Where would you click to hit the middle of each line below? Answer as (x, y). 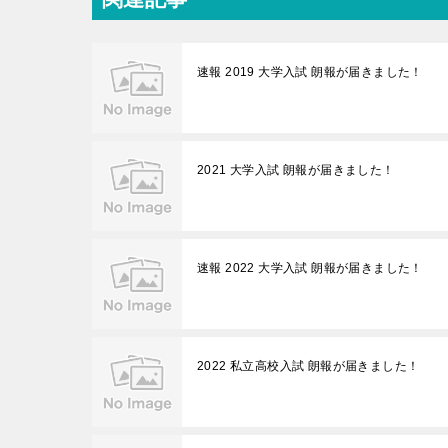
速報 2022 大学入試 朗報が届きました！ (310, 267)
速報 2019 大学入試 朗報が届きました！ (310, 71)
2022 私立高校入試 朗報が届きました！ (308, 365)
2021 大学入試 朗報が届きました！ (296, 169)
